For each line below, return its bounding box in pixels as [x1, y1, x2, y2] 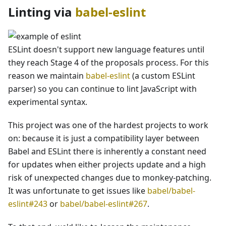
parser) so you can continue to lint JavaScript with [8, 83, 197, 94]
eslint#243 [8, 198, 47, 209]
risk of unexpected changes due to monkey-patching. [8, 172, 211, 183]
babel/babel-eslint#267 [60, 198, 147, 209]
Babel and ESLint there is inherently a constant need [8, 145, 206, 157]
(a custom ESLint [130, 70, 195, 81]
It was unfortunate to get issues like [8, 185, 147, 196]
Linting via [8, 3, 75, 20]
